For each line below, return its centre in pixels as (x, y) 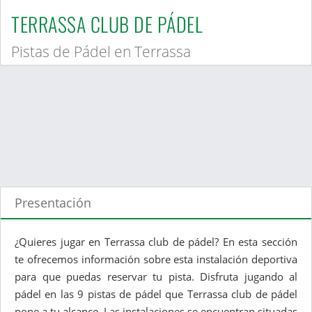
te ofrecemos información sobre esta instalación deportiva (156, 259)
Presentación (53, 203)
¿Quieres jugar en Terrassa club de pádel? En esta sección (156, 242)
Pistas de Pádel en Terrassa (101, 52)
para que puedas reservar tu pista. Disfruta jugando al (156, 277)
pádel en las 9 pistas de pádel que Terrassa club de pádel (156, 294)
